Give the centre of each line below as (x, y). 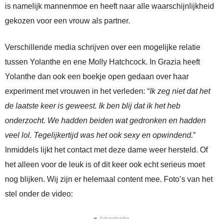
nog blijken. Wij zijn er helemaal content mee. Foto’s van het (109, 179)
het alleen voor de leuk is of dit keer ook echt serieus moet (105, 165)
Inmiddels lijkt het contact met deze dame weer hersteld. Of (106, 150)
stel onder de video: (39, 194)
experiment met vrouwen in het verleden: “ (77, 91)
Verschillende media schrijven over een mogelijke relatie (103, 47)
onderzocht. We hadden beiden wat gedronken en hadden (105, 121)
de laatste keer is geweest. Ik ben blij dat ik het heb (93, 106)
